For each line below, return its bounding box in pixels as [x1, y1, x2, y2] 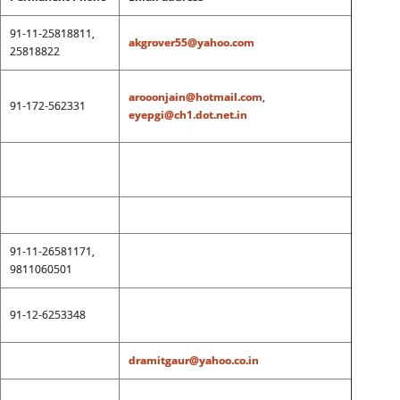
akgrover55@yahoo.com [128, 35, 254, 50]
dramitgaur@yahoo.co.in [128, 353, 259, 368]
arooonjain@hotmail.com [128, 89, 262, 104]
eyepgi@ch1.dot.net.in [128, 107, 247, 122]
